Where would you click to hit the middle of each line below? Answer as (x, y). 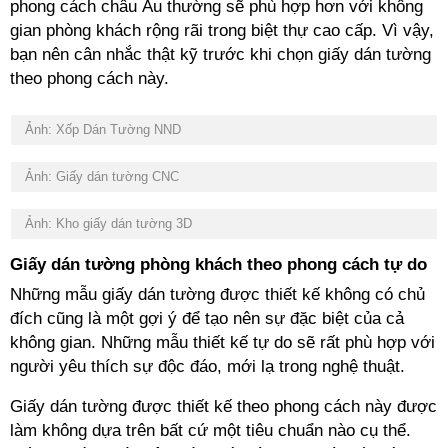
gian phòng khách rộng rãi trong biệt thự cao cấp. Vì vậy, (222, 30)
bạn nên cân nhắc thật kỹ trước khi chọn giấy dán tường (220, 54)
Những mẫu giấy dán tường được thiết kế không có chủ (217, 294)
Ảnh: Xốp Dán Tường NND (101, 129)
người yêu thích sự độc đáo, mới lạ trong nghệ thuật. (210, 366)
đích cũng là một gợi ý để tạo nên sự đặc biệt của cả (207, 318)
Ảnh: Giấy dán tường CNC (100, 176)
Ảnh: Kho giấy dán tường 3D (106, 223)
